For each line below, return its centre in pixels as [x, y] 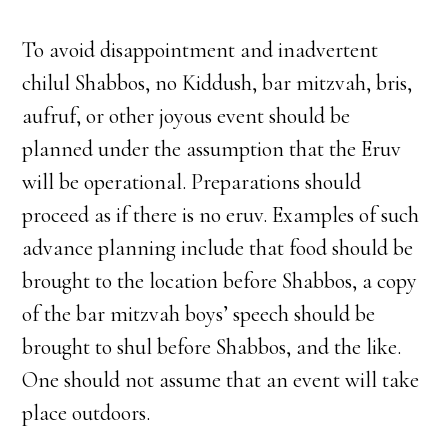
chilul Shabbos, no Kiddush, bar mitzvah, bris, [217, 83]
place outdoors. [86, 413]
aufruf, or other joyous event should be [186, 116]
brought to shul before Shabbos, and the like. [212, 347]
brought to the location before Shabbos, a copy [220, 281]
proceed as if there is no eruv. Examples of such [221, 215]
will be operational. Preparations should [192, 182]
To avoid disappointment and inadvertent [200, 50]
